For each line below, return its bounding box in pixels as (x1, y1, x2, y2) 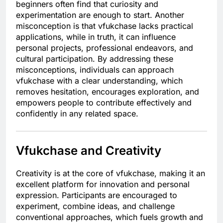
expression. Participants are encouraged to (16, 190, 177, 201)
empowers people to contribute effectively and (16, 98, 192, 108)
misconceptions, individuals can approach (16, 65, 174, 75)
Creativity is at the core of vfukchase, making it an (16, 168, 205, 179)
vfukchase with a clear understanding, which (16, 76, 183, 86)
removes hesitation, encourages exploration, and (16, 87, 199, 97)
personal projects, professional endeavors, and (16, 43, 193, 53)
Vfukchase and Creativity (16, 143, 161, 158)
